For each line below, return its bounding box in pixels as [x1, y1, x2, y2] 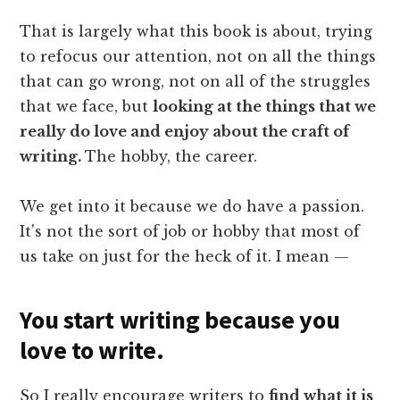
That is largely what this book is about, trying [20, 22, 373, 41]
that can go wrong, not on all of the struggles [20, 72, 371, 91]
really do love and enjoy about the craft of [20, 122, 350, 141]
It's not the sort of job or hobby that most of [20, 222, 361, 241]
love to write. [20, 334, 164, 367]
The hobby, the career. [85, 147, 258, 166]
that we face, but [20, 97, 154, 116]
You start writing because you [20, 304, 340, 337]
